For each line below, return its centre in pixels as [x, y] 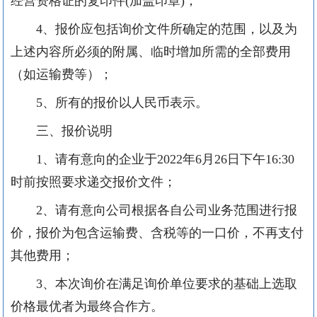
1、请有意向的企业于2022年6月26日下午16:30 [165, 159]
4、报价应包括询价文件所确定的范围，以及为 [167, 29]
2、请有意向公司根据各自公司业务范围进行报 [167, 210]
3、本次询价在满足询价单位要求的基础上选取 [167, 283]
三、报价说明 [74, 131]
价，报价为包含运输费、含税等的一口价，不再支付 [157, 232]
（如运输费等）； [69, 74]
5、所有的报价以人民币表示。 [133, 102]
